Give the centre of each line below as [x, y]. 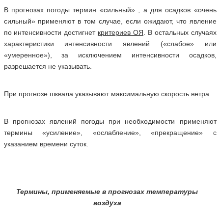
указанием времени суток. [46, 144]
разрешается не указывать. [48, 66]
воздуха [107, 203]
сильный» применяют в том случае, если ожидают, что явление [110, 21]
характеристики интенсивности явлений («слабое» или [110, 44]
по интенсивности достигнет [51, 32]
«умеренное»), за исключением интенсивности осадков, [110, 55]
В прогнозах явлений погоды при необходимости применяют [110, 121]
